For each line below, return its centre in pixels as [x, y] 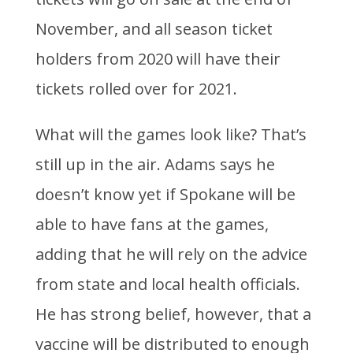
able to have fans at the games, [152, 225]
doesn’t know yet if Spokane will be [165, 195]
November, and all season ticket [154, 29]
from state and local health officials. [167, 284]
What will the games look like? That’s [171, 135]
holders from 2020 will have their [158, 59]
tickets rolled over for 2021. [136, 89]
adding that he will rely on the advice [171, 255]
